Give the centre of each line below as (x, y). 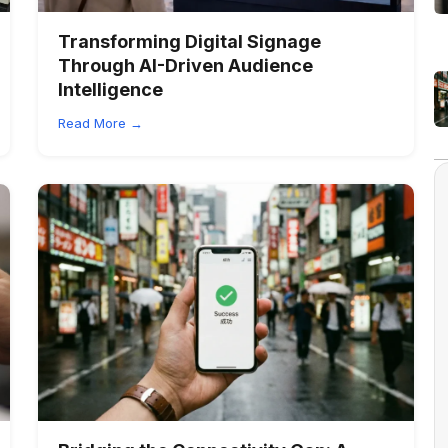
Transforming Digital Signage (189, 41)
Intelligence (110, 89)
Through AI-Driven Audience (185, 65)
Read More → (100, 122)
